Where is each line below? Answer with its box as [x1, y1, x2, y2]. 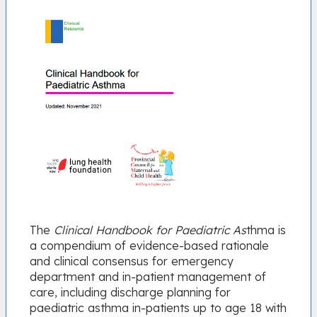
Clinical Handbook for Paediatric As [50, 223, 247, 238]
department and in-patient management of [30, 270, 267, 284]
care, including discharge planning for [30, 285, 231, 300]
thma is [246, 223, 287, 238]
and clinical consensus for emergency [30, 254, 234, 269]
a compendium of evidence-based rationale [30, 238, 270, 253]
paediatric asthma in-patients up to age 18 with [30, 301, 287, 316]
